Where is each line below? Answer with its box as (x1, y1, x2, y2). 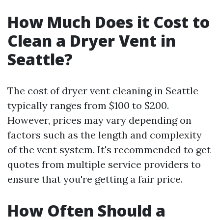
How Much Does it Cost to (7, 11, 210, 33)
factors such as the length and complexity (7, 129, 202, 141)
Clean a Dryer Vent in (7, 30, 176, 52)
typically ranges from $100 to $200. (7, 99, 169, 112)
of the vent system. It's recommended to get (7, 143, 211, 156)
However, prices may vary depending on (7, 114, 192, 127)
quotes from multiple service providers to (7, 158, 201, 171)
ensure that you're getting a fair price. (7, 173, 183, 186)
